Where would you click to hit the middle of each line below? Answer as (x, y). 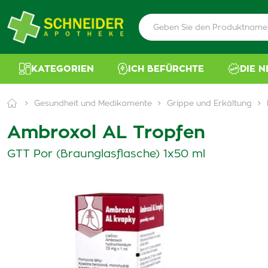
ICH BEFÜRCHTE (166, 69)
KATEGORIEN (63, 69)
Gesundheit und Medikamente (93, 104)
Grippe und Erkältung (209, 104)
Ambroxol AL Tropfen (106, 133)
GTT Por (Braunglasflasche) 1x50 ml (106, 154)
